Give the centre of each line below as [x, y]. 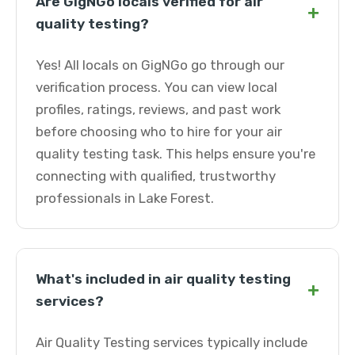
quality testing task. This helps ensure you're [176, 154]
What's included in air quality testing [163, 279]
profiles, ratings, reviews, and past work [158, 109]
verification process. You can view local [157, 87]
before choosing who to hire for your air [159, 132]
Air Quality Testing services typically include [172, 342]
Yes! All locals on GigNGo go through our [160, 65]
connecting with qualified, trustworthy [156, 176]
